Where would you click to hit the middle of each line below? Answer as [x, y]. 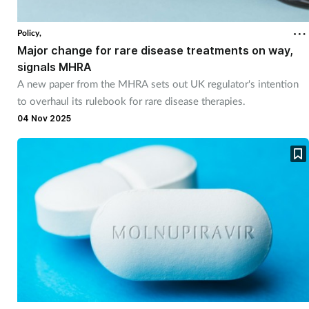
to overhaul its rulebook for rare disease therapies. [131, 100]
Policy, [29, 32]
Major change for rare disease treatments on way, [155, 50]
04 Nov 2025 [44, 118]
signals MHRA [54, 67]
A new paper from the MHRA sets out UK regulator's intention [158, 83]
